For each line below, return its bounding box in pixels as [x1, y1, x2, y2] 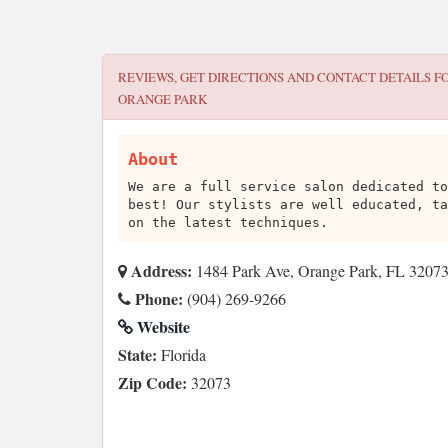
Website [133, 315, 190, 338]
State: [118, 343, 157, 366]
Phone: [131, 287, 183, 310]
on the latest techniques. [128, 215, 328, 230]
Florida [157, 344, 206, 365]
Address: [127, 259, 192, 282]
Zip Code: [118, 371, 187, 394]
